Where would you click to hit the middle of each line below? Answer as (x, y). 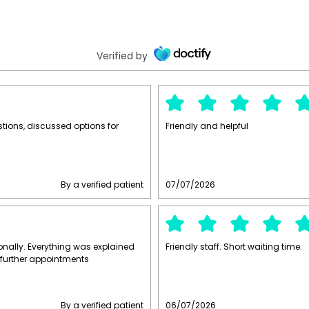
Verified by (122, 56)
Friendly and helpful (207, 126)
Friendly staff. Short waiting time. (234, 246)
